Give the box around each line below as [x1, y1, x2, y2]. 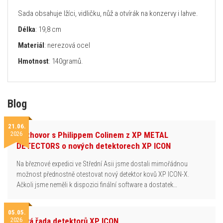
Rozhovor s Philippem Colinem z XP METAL [16, 130, 168, 140]
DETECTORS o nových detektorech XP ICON [16, 141, 171, 151]
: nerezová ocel [44, 41, 90, 50]
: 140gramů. [49, 57, 83, 66]
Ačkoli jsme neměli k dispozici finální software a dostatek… [16, 181, 177, 189]
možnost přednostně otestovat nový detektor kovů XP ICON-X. [16, 170, 189, 178]
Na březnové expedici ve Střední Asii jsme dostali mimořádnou [16, 160, 188, 168]
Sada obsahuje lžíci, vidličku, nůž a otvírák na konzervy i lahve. [18, 9, 198, 18]
